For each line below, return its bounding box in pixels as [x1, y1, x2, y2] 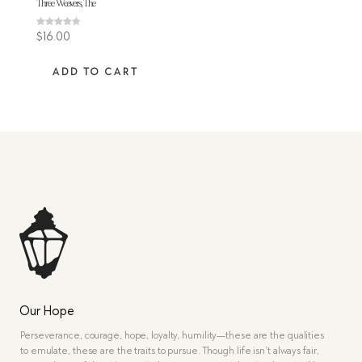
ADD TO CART [52, 65, 139, 78]
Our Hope [19, 302, 74, 318]
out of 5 [36, 44, 65, 53]
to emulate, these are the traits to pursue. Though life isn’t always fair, [20, 344, 319, 356]
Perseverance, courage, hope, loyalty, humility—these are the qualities [20, 329, 324, 341]
